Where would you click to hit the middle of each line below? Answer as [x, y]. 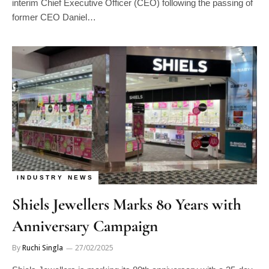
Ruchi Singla [43, 247]
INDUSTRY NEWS [56, 177]
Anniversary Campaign [85, 226]
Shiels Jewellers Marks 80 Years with [127, 204]
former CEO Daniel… [54, 17]
